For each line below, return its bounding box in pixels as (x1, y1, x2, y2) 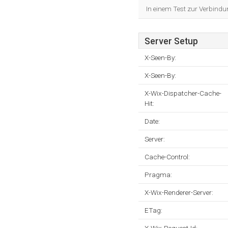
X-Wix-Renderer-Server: (145, 188, 213, 196)
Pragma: (145, 170, 172, 179)
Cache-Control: (145, 153, 190, 161)
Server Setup (145, 36, 198, 46)
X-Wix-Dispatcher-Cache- (145, 89, 221, 97)
